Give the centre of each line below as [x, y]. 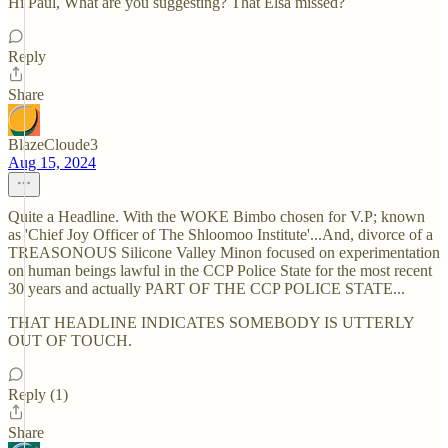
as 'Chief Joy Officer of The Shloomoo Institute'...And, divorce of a [220, 234]
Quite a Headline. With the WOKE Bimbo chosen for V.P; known [216, 216]
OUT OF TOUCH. [70, 340]
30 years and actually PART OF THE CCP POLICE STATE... [206, 288]
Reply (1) [38, 394]
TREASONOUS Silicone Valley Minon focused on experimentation [224, 252]
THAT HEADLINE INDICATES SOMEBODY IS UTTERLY [211, 322]
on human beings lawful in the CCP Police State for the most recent [220, 270]
